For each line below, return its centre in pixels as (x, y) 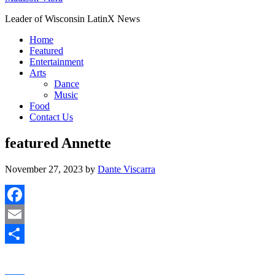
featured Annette (58, 143)
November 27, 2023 (44, 169)
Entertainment (56, 62)
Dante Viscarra (126, 169)
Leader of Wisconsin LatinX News (72, 19)
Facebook (24, 214)
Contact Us (51, 117)
